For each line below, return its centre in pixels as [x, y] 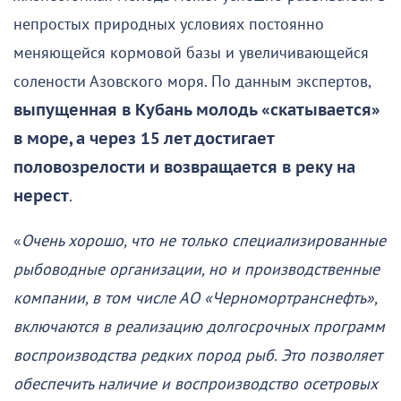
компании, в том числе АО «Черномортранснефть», [195, 298]
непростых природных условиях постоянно [169, 24]
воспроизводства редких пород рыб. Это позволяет [197, 355]
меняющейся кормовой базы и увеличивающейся [191, 53]
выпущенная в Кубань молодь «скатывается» [197, 110]
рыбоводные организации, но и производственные [196, 269]
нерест [41, 196]
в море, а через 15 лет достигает [144, 139]
